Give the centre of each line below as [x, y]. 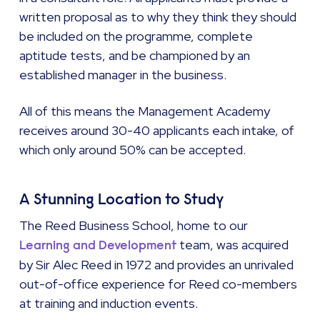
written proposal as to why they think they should [158, 17]
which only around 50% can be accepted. [133, 150]
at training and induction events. [109, 304]
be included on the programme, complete [136, 36]
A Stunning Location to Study [122, 200]
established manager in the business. [123, 75]
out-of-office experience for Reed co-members [159, 284]
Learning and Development [98, 245]
